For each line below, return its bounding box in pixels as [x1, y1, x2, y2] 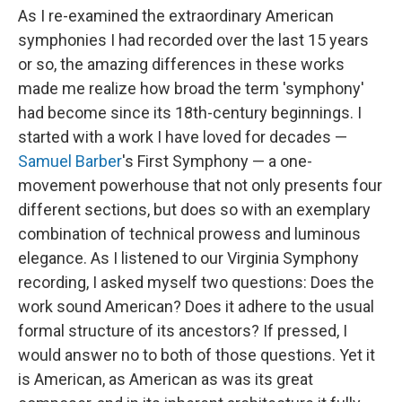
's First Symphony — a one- [122, 152, 312, 171]
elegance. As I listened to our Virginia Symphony [18, 249, 359, 268]
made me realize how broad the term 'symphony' [18, 79, 364, 99]
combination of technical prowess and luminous [18, 224, 361, 244]
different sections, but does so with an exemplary [18, 200, 371, 220]
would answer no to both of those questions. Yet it [18, 345, 375, 365]
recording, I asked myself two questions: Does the [18, 273, 374, 293]
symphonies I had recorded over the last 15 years [18, 31, 369, 50]
